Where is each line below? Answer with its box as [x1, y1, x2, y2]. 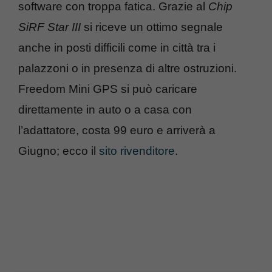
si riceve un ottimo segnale [81, 20, 223, 33]
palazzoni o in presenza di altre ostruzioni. [18, 61, 237, 75]
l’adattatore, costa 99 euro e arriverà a [18, 123, 216, 137]
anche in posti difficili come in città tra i [18, 41, 216, 54]
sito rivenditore [99, 144, 175, 157]
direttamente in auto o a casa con [18, 103, 192, 116]
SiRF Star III [18, 20, 81, 33]
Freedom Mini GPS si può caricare [18, 82, 197, 95]
